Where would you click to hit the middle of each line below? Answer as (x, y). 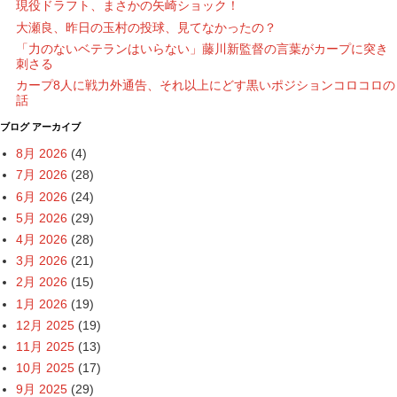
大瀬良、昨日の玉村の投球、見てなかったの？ (146, 27)
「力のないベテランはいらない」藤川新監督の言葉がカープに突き (202, 48)
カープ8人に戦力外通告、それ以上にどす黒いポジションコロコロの (206, 85)
